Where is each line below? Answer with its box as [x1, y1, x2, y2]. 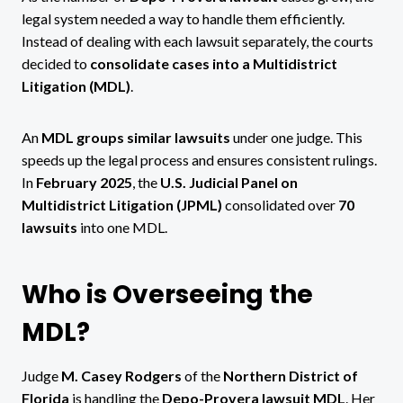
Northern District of [223, 366, 358, 384]
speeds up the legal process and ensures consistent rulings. [22, 150, 377, 168]
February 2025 [36, 173, 132, 191]
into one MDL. [77, 218, 167, 236]
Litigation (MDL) [22, 76, 130, 94]
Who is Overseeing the [22, 276, 313, 312]
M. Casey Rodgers [61, 366, 182, 384]
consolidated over [222, 195, 338, 213]
